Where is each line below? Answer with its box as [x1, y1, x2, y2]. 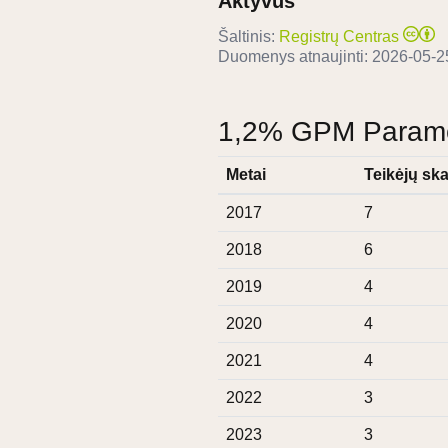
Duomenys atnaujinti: [218, 48, 372, 66]
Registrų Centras [279, 28, 399, 46]
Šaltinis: [218, 28, 275, 46]
